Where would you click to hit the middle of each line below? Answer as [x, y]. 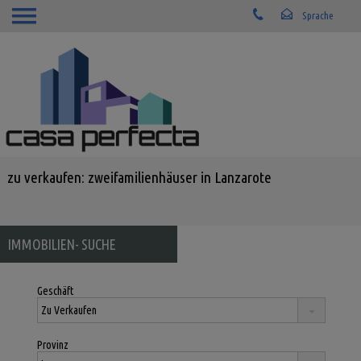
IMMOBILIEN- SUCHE [62, 244]
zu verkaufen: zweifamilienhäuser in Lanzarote [139, 177]
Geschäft [55, 291]
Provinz [52, 345]
